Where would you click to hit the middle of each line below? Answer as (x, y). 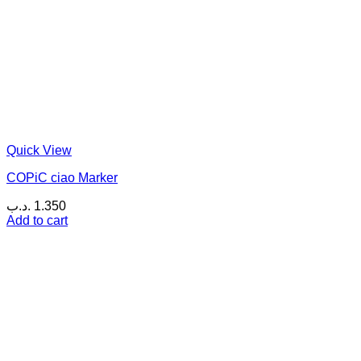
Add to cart (37, 220)
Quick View (39, 150)
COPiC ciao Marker (62, 177)
